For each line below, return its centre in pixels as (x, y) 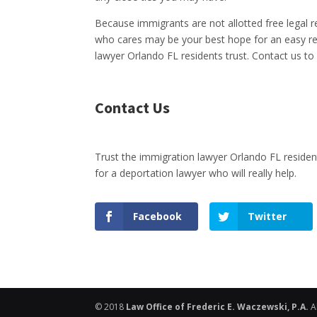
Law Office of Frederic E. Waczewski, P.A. (218, 307)
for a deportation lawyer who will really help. (196, 173)
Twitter (267, 217)
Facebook (158, 217)
